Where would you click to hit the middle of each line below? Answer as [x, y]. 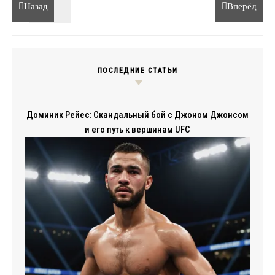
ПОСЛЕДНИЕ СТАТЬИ [137, 71]
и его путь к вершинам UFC [137, 130]
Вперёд [242, 6]
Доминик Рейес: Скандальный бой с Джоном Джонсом [137, 115]
